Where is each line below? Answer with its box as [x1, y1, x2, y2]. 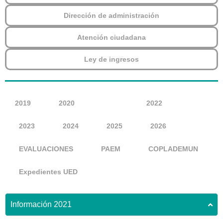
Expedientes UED [19, 168, 78, 176]
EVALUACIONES [19, 145, 73, 153]
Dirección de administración [64, 11, 159, 20]
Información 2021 [10, 200, 72, 209]
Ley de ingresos [84, 55, 139, 64]
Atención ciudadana [77, 33, 146, 42]
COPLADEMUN [148, 145, 198, 153]
